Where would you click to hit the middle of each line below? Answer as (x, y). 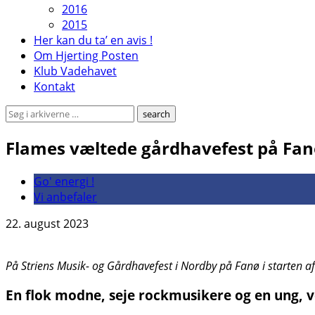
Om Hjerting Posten (86, 55)
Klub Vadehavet (75, 71)
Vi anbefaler (65, 197)
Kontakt (54, 86)
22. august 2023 (47, 223)
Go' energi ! (64, 181)
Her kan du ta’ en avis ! (93, 40)
